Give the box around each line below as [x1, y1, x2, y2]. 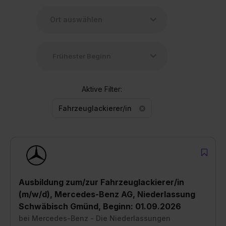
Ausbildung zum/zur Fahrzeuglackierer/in [19, 177, 184, 187]
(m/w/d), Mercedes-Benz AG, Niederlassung [19, 189, 195, 199]
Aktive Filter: [81, 84, 122, 93]
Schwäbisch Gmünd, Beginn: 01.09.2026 [19, 201, 181, 211]
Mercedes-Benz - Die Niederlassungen [32, 213, 171, 222]
